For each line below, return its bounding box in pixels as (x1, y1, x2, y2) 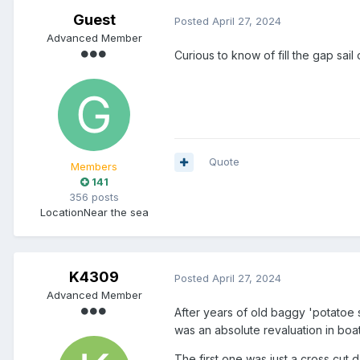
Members (71, 160, 117, 174)
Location (39, 206, 84, 219)
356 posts (69, 190, 119, 204)
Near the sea (83, 206, 149, 219)
